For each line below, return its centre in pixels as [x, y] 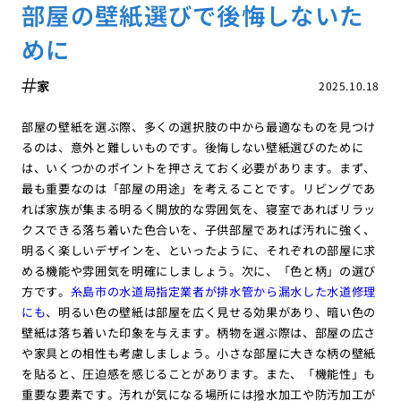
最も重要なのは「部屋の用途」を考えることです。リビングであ [199, 189]
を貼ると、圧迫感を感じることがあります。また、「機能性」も [199, 374]
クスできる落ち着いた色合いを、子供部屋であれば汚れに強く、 [199, 230]
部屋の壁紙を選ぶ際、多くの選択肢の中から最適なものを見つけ [199, 127]
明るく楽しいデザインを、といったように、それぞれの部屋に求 [199, 251]
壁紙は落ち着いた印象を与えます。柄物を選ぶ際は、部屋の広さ [199, 333]
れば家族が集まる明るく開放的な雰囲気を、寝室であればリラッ [199, 209]
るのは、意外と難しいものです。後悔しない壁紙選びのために [192, 148]
